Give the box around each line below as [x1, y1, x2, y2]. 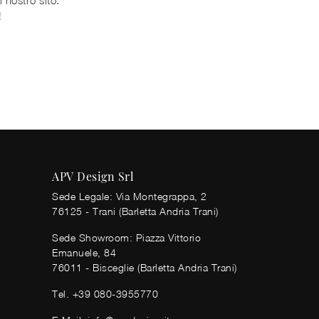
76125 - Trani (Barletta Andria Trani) [52, 204, 219, 217]
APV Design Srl [52, 168, 134, 184]
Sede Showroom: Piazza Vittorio [52, 231, 201, 244]
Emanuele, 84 [52, 246, 116, 258]
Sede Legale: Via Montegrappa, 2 [52, 189, 207, 202]
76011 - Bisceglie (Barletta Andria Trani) [52, 261, 237, 273]
